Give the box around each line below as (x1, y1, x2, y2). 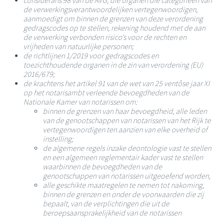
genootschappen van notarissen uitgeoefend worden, (43, 171, 210, 181)
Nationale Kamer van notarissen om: (23, 97, 137, 107)
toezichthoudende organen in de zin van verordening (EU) (23, 60, 203, 70)
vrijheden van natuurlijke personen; (23, 41, 133, 51)
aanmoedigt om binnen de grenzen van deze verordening (23, 14, 203, 23)
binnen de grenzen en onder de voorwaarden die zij (43, 189, 204, 199)
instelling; (43, 134, 73, 144)
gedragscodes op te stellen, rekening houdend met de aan (23, 23, 205, 33)
